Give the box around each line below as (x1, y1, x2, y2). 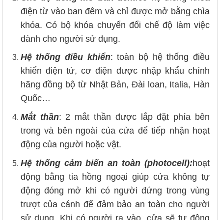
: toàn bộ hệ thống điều (110, 52, 210, 62)
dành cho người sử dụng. (20, 33, 120, 44)
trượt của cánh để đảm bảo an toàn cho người (20, 199, 210, 209)
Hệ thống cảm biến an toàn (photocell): (20, 158, 192, 168)
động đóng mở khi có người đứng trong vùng (20, 185, 210, 195)
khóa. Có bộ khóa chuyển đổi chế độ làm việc (20, 20, 210, 30)
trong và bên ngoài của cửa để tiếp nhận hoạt (20, 125, 210, 136)
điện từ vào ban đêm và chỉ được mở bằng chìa (20, 6, 210, 16)
